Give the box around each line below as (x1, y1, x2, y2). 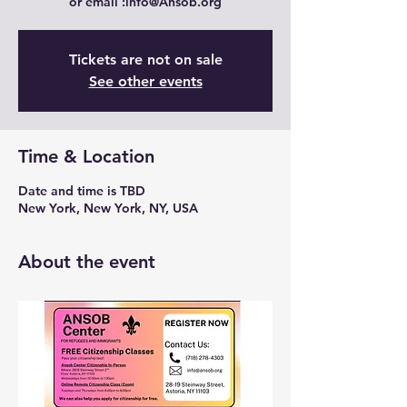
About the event (18, 251, 155, 273)
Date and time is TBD (18, 183, 145, 199)
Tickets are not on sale (68, 51, 223, 68)
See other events (88, 73, 203, 90)
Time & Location (18, 145, 154, 167)
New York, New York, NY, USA (18, 200, 198, 216)
